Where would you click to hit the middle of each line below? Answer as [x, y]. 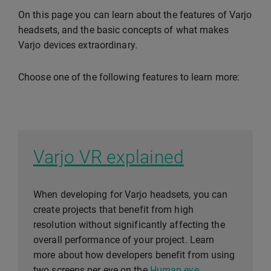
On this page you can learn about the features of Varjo [135, 15]
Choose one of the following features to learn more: [129, 77]
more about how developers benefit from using [134, 255]
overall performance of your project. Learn [124, 240]
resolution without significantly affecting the [129, 225]
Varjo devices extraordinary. [78, 45]
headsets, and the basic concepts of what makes [123, 30]
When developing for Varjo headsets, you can [131, 194]
